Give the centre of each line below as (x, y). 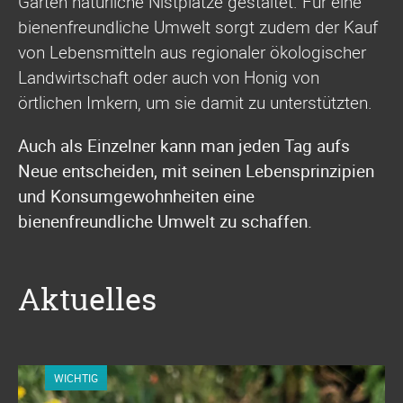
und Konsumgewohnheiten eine (136, 196)
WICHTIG (76, 377)
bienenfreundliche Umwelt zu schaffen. (165, 221)
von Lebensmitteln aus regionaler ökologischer (192, 53)
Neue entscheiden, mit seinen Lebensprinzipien (196, 170)
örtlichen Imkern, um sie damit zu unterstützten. (195, 103)
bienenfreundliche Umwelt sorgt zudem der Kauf (198, 27)
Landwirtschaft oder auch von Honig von (169, 78)
